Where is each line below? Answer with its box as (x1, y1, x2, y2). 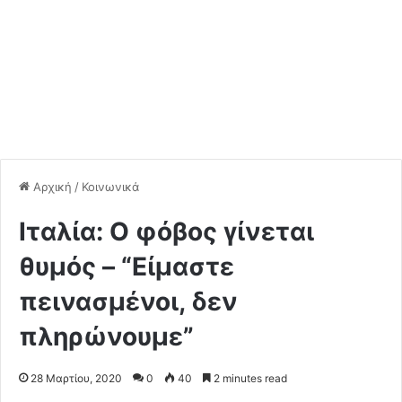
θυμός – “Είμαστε (19, 250, 234, 282)
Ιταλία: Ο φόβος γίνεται (19, 215, 314, 247)
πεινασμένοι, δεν (19, 285, 238, 317)
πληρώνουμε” (19, 320, 194, 352)
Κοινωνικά (82, 179, 139, 194)
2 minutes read (211, 371, 287, 385)
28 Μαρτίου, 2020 (31, 371, 122, 385)
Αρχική (30, 179, 72, 194)
